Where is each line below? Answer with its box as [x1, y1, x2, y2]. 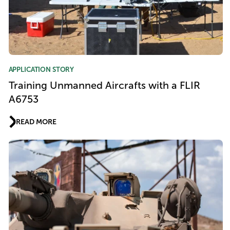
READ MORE [16, 118, 56, 126]
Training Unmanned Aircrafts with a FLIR [8, 79, 200, 91]
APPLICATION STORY [8, 65, 74, 73]
